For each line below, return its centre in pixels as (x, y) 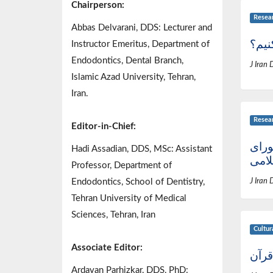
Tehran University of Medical (129, 199)
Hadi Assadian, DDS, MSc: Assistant (142, 149)
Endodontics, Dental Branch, (127, 61)
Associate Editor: (107, 248)
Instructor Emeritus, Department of (140, 44)
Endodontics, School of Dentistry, (138, 182)
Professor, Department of (122, 166)
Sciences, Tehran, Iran (113, 215)
